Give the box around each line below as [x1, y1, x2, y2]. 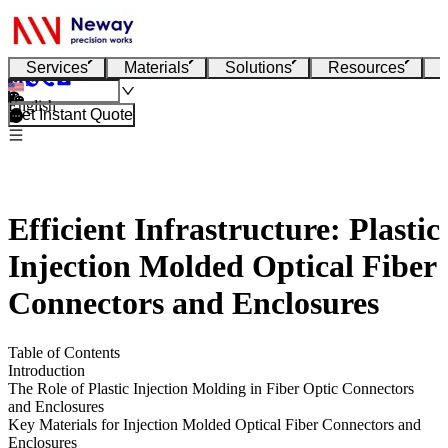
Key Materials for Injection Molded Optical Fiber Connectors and [8, 415, 421, 433]
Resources [328, 59, 405, 76]
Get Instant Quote [10, 106, 133, 123]
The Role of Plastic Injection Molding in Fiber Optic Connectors [8, 379, 414, 397]
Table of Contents [8, 343, 120, 361]
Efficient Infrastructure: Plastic [8, 211, 440, 248]
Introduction [8, 361, 85, 379]
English [8, 97, 56, 114]
